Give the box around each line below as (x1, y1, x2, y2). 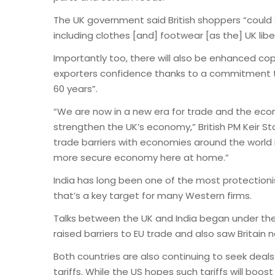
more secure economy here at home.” (53, 150, 229, 164)
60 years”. (53, 82, 98, 95)
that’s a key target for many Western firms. (53, 188, 252, 202)
